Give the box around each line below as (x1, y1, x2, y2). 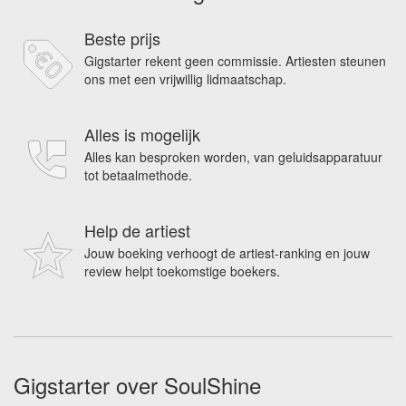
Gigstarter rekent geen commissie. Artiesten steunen (84, 52, 386, 71)
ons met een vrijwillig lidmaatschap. (84, 70, 286, 89)
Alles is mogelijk (84, 122, 200, 147)
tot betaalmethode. (84, 166, 192, 185)
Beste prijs (84, 26, 160, 51)
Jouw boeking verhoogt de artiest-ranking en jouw (84, 244, 370, 263)
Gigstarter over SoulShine (14, 369, 261, 401)
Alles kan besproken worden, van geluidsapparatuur (84, 148, 382, 167)
